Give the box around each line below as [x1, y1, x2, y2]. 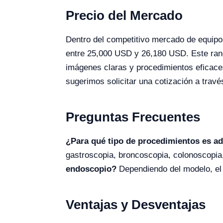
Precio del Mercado [66, 8, 183, 23]
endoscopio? [66, 164, 116, 174]
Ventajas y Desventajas [66, 197, 206, 212]
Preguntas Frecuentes [66, 110, 200, 124]
